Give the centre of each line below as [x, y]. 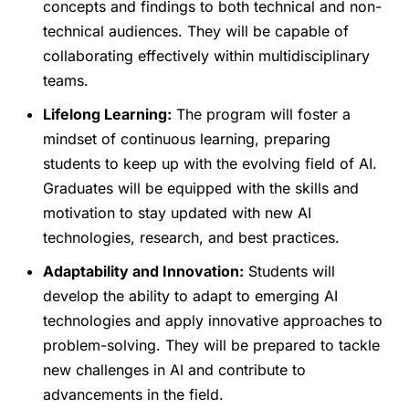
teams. [66, 80]
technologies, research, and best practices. [192, 237]
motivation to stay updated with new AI [178, 212]
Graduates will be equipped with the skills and [201, 188]
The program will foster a [262, 114]
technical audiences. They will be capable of [196, 31]
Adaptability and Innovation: [144, 271]
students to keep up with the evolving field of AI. [210, 163]
